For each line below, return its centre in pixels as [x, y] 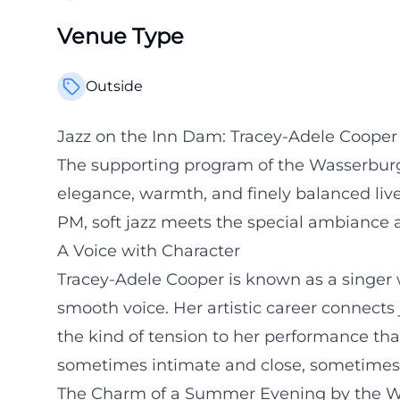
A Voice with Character [149, 251]
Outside [114, 86]
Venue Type [121, 36]
